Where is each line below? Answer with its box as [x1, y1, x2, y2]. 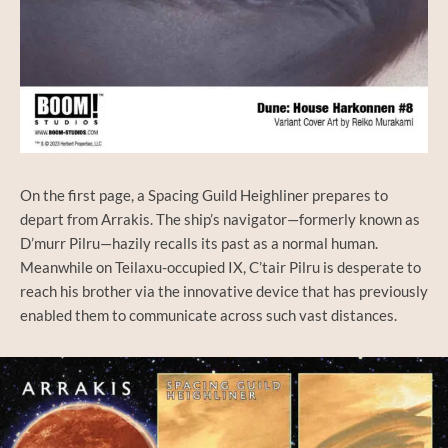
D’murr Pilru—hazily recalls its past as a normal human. [20, 233, 378, 252]
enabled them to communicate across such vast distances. [20, 305, 397, 324]
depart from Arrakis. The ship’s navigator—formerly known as [20, 209, 420, 228]
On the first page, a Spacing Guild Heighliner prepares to [20, 185, 388, 204]
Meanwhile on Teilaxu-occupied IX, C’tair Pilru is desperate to [20, 257, 421, 276]
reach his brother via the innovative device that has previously [20, 281, 428, 300]
